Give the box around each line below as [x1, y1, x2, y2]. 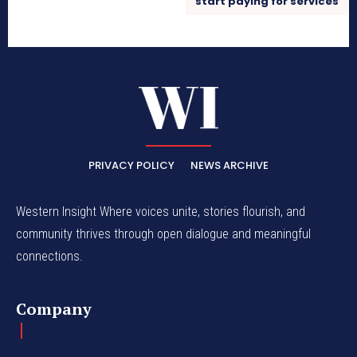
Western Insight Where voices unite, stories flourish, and [16, 204, 305, 220]
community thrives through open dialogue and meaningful [16, 226, 311, 242]
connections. [16, 249, 83, 265]
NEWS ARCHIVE [190, 158, 269, 174]
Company [16, 298, 92, 320]
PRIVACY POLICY [88, 158, 175, 174]
